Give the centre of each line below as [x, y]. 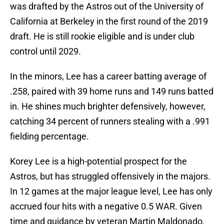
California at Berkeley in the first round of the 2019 [109, 21]
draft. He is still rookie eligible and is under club [102, 36]
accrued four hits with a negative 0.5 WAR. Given [106, 206]
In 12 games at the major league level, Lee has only [111, 191]
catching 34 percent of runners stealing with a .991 [110, 121]
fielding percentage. [49, 136]
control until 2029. [45, 51]
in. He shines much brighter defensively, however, [108, 106]
